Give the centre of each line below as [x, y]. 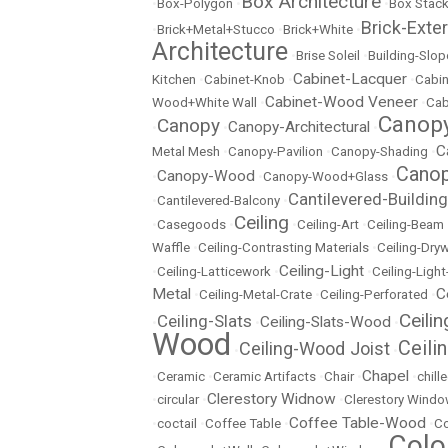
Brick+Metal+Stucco [216, 29]
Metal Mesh [186, 151]
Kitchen [174, 79]
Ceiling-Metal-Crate [255, 294]
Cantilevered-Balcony [218, 200]
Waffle [171, 247]
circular [178, 399]
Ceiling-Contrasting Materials [283, 247]
